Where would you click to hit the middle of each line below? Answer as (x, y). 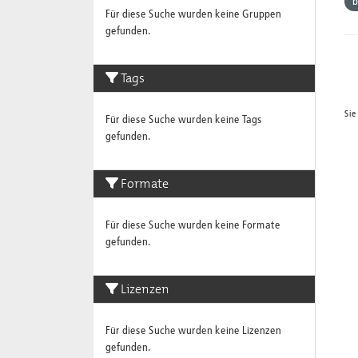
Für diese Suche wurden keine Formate (193, 225)
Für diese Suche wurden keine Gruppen (193, 14)
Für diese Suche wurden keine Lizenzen (193, 331)
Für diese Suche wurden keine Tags (184, 120)
